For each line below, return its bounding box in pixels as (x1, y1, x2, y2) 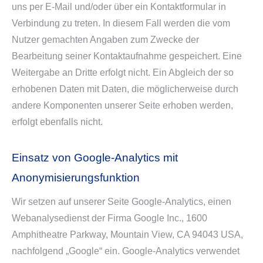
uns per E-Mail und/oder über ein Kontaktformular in (12, 2, 226, 12)
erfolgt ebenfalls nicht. (12, 117, 103, 127)
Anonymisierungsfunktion (12, 171, 140, 184)
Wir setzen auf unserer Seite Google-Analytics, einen (12, 197, 231, 207)
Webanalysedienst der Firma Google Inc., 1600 (12, 213, 207, 223)
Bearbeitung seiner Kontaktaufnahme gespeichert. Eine (12, 51, 242, 61)
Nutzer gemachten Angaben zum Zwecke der (12, 35, 199, 45)
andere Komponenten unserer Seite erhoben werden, (12, 100, 233, 110)
